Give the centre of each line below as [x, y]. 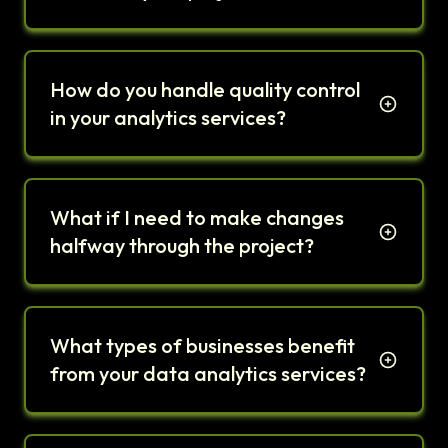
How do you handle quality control [205, 90]
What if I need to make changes [197, 218]
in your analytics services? [168, 118]
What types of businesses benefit [202, 346]
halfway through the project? [182, 246]
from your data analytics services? [208, 374]
